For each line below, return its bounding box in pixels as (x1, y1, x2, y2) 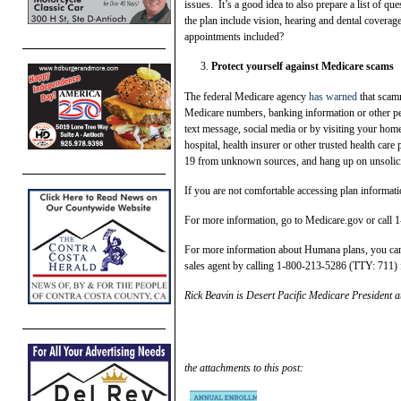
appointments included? (184, 30, 284, 43)
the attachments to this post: (184, 361, 303, 374)
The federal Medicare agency (184, 90, 309, 103)
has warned (309, 90, 357, 103)
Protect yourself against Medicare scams (211, 59, 394, 73)
